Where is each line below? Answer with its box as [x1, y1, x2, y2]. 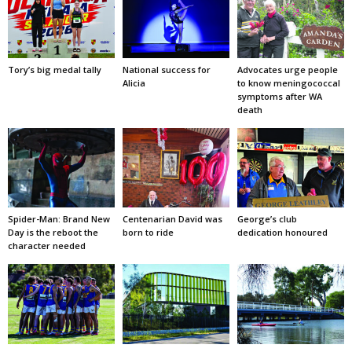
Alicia [122, 76, 145, 89]
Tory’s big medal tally [8, 63, 101, 75]
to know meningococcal [236, 76, 340, 89]
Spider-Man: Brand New [8, 213, 110, 225]
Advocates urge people [236, 63, 338, 75]
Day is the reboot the [8, 226, 98, 239]
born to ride [122, 226, 174, 239]
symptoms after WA [236, 90, 322, 102]
